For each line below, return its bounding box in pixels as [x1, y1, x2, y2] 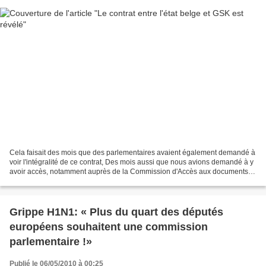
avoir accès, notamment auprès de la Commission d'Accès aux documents [9, 167, 248, 176]
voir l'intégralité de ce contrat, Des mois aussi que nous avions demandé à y [9, 157, 254, 166]
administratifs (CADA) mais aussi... [9, 176, 121, 185]
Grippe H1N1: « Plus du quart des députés [9, 205, 223, 218]
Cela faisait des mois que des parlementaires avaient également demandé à [9, 148, 255, 157]
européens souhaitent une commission [9, 220, 208, 233]
